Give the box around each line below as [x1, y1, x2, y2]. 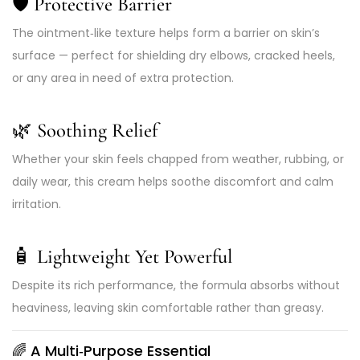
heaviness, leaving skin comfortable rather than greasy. [12, 299, 324, 316]
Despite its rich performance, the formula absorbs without [12, 276, 340, 293]
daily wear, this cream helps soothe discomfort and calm [12, 174, 333, 190]
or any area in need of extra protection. [12, 70, 234, 87]
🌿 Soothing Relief [12, 118, 157, 142]
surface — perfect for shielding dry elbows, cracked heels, [12, 47, 335, 64]
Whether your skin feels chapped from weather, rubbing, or [12, 151, 344, 167]
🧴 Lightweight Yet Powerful [12, 243, 232, 268]
